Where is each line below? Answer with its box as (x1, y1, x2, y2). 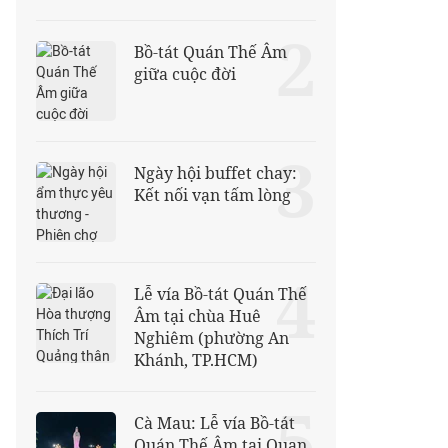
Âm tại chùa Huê (134, 305, 261, 327)
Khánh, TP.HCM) (134, 349, 258, 371)
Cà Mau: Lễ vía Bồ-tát (134, 412, 295, 434)
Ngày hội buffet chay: (134, 162, 297, 184)
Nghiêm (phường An (134, 327, 289, 349)
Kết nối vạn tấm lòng (134, 184, 291, 206)
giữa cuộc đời (134, 63, 236, 85)
